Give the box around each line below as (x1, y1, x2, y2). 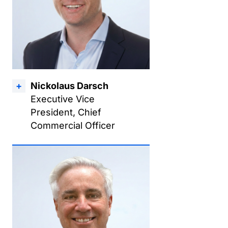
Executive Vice (31, 94, 95, 104)
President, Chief (31, 107, 101, 118)
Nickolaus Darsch (31, 80, 108, 91)
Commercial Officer (31, 120, 115, 131)
